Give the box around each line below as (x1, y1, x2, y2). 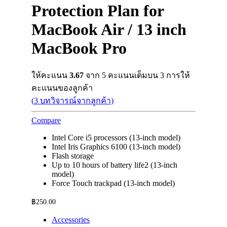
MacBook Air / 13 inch (31, 20, 186, 39)
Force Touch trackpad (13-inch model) (52, 178, 175, 187)
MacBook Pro (31, 39, 127, 58)
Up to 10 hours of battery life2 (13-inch (52, 160, 177, 169)
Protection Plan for (31, 2, 164, 20)
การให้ (164, 70, 190, 80)
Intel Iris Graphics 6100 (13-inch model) (52, 142, 180, 151)
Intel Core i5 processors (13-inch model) (52, 133, 180, 142)
